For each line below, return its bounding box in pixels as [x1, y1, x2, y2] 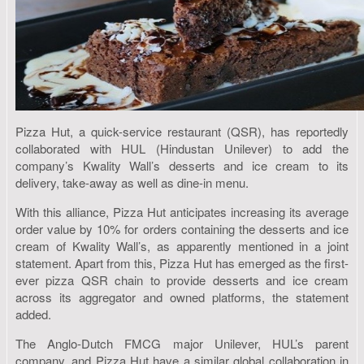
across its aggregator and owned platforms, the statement [15, 288, 349, 306]
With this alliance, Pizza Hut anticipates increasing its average [15, 203, 349, 221]
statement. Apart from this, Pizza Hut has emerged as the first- [15, 254, 349, 272]
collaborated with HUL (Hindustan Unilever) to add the [15, 140, 349, 158]
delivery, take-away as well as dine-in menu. [15, 174, 249, 192]
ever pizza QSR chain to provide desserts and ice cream [15, 271, 349, 289]
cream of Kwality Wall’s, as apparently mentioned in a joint [15, 237, 349, 255]
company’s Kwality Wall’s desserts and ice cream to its [15, 157, 349, 175]
